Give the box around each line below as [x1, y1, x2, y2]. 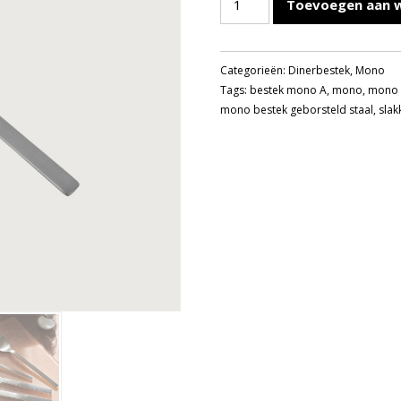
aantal [219, 44, 257, 62]
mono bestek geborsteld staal [220, 102, 374, 117]
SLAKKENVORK [219, 24, 315, 42]
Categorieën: [220, 63, 289, 78]
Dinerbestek [288, 63, 351, 78]
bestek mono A [250, 82, 328, 98]
